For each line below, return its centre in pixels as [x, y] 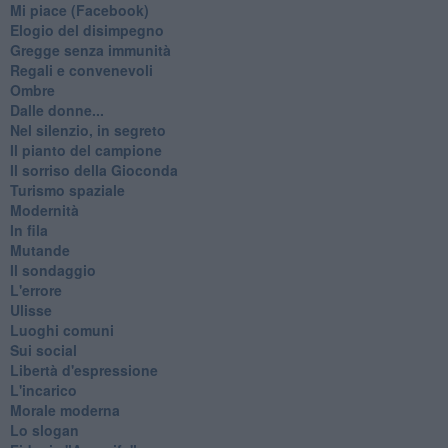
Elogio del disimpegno [86, 29]
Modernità [44, 209]
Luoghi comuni [61, 329]
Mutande [39, 249]
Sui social [43, 349]
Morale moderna [64, 409]
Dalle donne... [56, 109]
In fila [28, 229]
